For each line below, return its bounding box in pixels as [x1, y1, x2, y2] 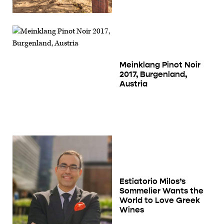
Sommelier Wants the [119, 185, 203, 195]
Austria [119, 79, 147, 89]
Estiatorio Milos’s [119, 176, 185, 186]
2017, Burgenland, [119, 69, 187, 79]
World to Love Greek [119, 195, 200, 205]
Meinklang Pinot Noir [119, 60, 200, 70]
